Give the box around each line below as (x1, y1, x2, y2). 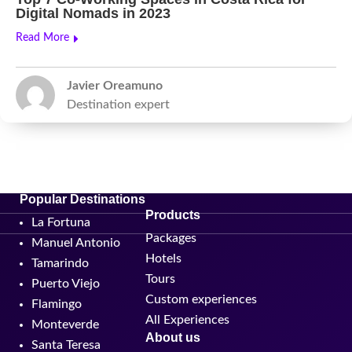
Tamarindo (31, 257, 89, 269)
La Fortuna (31, 216, 90, 229)
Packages (145, 232, 196, 244)
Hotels (145, 252, 181, 265)
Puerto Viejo (31, 277, 100, 290)
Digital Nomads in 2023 (16, 5, 170, 21)
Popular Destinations (20, 192, 145, 206)
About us (145, 331, 200, 344)
